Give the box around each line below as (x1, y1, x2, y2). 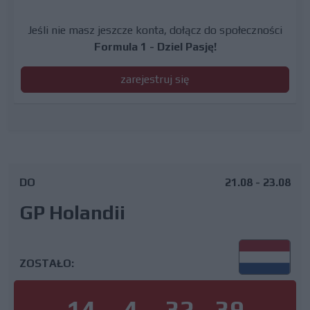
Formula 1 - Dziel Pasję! (93, 40, 217, 54)
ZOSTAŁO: (19, 256, 74, 270)
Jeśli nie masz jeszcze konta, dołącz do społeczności (28, 24, 282, 37)
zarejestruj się (120, 73, 190, 86)
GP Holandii (19, 201, 125, 224)
